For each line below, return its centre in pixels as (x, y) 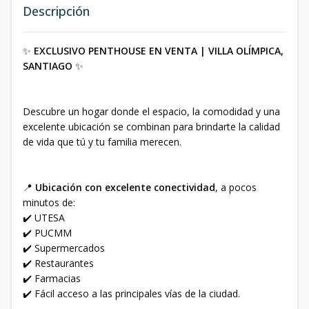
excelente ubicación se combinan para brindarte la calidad (151, 127)
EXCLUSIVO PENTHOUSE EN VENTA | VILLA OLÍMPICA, (159, 51)
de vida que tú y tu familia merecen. (102, 142)
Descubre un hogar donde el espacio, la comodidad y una (151, 111)
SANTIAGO (48, 66)
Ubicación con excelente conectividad (125, 187)
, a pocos (236, 187)
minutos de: (49, 202)
